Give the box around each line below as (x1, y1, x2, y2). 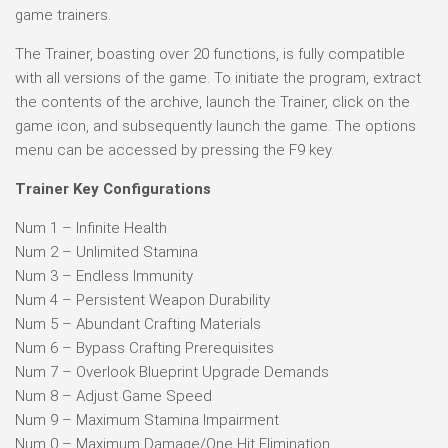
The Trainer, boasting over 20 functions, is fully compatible (15, 44, 405, 63)
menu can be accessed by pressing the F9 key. (15, 140, 334, 159)
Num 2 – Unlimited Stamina (15, 242, 198, 261)
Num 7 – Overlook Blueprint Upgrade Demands (15, 362, 329, 381)
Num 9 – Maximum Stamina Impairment (15, 410, 279, 429)
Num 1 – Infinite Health (15, 218, 167, 237)
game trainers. (15, 5, 111, 24)
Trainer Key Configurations (15, 179, 211, 198)
